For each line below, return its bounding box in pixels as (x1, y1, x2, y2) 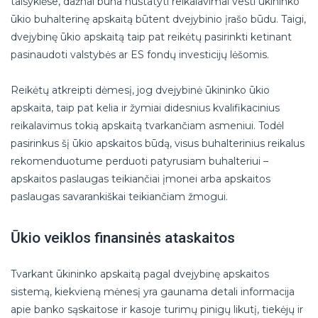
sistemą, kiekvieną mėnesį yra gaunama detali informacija (11, 285, 295, 299)
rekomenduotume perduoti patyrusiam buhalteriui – (11, 155, 268, 168)
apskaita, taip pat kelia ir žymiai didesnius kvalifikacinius (11, 102, 280, 115)
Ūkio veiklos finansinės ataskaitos (11, 229, 235, 246)
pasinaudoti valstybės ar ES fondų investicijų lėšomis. (11, 48, 269, 62)
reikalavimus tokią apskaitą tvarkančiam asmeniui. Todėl (11, 119, 284, 133)
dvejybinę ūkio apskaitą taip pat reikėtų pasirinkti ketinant (11, 31, 292, 44)
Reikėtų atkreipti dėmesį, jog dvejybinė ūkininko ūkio (11, 84, 270, 97)
